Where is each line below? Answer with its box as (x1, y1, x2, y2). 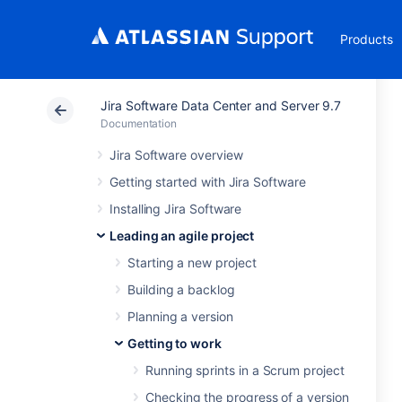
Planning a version (127, 309, 233, 324)
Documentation (100, 117, 178, 130)
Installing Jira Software (109, 201, 242, 216)
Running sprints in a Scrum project (145, 363, 345, 378)
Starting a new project (127, 255, 257, 270)
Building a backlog (127, 282, 235, 297)
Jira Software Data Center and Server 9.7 (100, 98, 342, 113)
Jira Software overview (109, 147, 243, 162)
